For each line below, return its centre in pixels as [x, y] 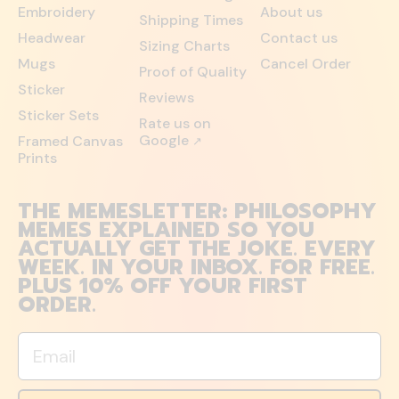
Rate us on [175, 123]
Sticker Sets [58, 115]
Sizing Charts [184, 46]
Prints [37, 158]
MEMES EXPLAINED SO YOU [166, 230]
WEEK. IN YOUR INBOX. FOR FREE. [196, 267]
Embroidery [57, 12]
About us [291, 12]
